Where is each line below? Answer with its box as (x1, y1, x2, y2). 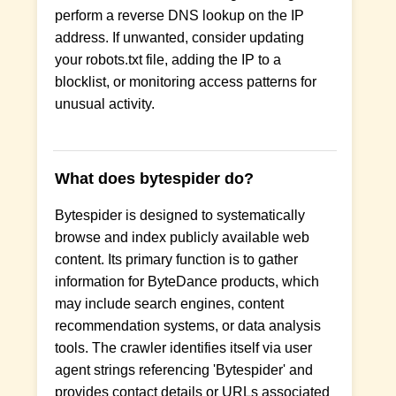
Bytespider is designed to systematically (55, 207, 306, 223)
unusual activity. (55, 95, 156, 111)
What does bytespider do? (55, 168, 255, 187)
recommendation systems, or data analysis (55, 317, 322, 333)
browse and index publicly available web (55, 229, 310, 245)
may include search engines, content (55, 295, 285, 311)
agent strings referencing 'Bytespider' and (55, 362, 314, 377)
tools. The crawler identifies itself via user (55, 339, 313, 355)
